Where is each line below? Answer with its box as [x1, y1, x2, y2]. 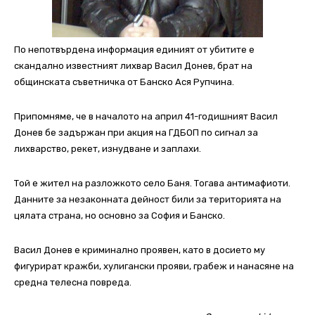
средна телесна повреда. [14, 277, 131, 288]
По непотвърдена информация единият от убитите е [14, 44, 255, 56]
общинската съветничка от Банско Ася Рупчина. [14, 77, 234, 88]
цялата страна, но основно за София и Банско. [14, 210, 225, 221]
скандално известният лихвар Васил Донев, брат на [14, 60, 252, 72]
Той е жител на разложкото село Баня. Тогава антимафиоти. [14, 178, 290, 189]
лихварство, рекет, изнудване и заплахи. [14, 143, 201, 155]
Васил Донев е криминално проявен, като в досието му [14, 245, 265, 256]
